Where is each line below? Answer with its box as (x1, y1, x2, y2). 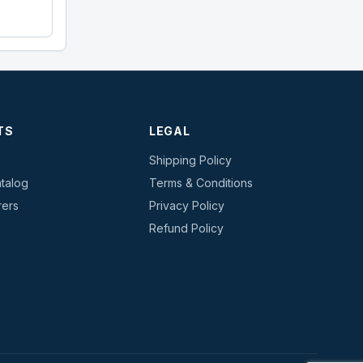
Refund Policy (149, 221, 224, 235)
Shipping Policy (149, 153, 232, 167)
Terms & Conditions (149, 176, 253, 190)
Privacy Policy (149, 199, 224, 212)
